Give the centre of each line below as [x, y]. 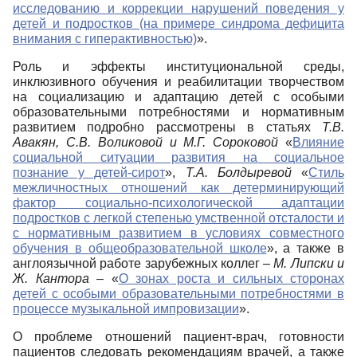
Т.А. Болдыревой [238, 173]
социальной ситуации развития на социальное [178, 158]
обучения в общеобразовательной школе [140, 249]
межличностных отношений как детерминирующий [178, 188]
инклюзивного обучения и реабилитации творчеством [178, 82]
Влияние [319, 143]
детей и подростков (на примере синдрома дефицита [178, 24]
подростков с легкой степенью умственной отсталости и [178, 218]
